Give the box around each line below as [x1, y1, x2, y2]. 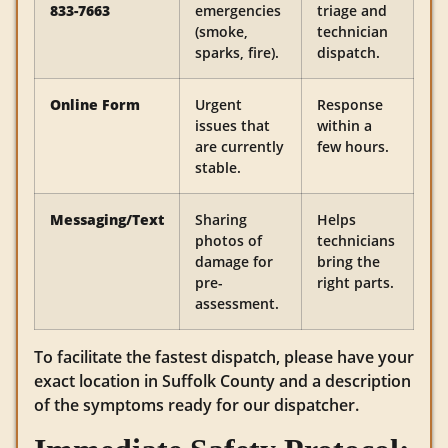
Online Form [50, 95, 140, 115]
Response [317, 95, 383, 115]
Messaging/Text [50, 210, 164, 230]
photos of [195, 231, 262, 251]
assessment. [195, 294, 279, 314]
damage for [195, 252, 273, 272]
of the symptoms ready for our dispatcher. [34, 394, 359, 417]
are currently [195, 137, 284, 157]
